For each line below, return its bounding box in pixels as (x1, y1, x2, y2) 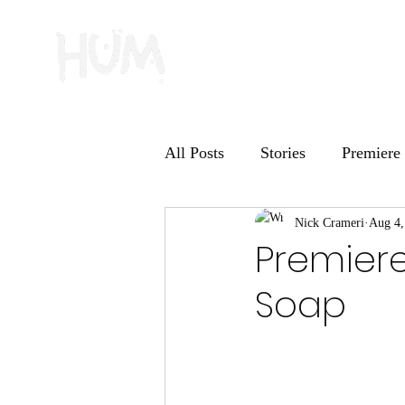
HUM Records (201, 215, 297, 234)
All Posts (165, 143, 224, 162)
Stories (260, 143, 306, 162)
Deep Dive (333, 215, 403, 234)
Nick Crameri (295, 215, 364, 230)
